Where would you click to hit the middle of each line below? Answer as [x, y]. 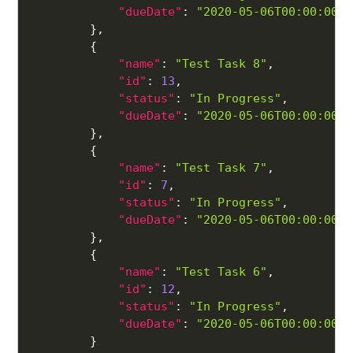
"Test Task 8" [221, 64]
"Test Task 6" [221, 272]
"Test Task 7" [221, 168]
